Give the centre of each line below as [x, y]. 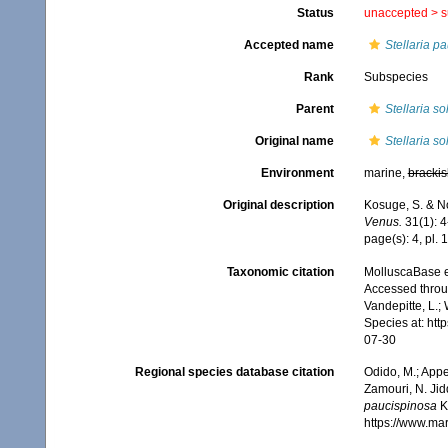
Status [315, 13]
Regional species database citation [234, 372]
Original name [294, 141]
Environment [297, 173]
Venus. [382, 222]
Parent [314, 109]
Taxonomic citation [280, 272]
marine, [385, 173]
